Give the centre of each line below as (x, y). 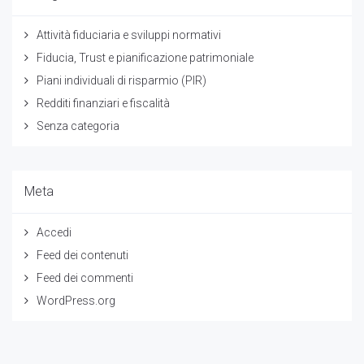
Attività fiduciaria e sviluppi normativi (129, 35)
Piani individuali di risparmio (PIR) (121, 80)
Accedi (54, 232)
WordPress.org (76, 300)
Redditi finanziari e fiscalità (103, 103)
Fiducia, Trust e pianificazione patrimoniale (145, 57)
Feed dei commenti (85, 277)
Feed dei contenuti (82, 255)
